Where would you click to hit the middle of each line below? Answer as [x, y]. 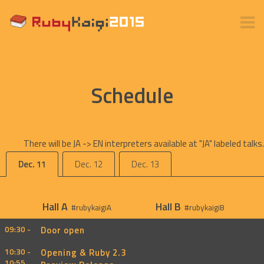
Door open [63, 230]
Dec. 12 [89, 164]
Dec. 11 [32, 164]
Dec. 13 [145, 164]
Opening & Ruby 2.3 [83, 253]
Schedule [132, 95]
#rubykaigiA [91, 207]
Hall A [55, 207]
